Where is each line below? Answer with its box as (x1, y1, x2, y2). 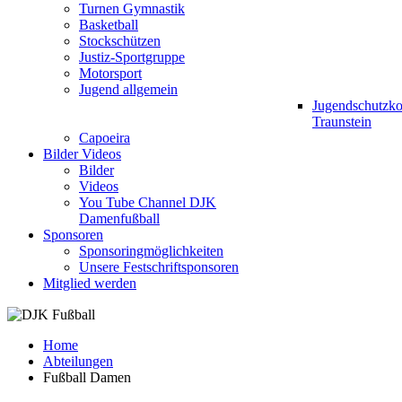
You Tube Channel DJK (79, 195, 216, 210)
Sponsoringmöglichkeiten (79, 243, 223, 258)
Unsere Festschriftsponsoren (79, 259, 239, 275)
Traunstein (312, 114, 371, 129)
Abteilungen (43, 354, 113, 370)
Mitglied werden (43, 275, 136, 291)
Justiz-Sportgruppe (79, 49, 185, 65)
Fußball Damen (43, 370, 131, 386)
